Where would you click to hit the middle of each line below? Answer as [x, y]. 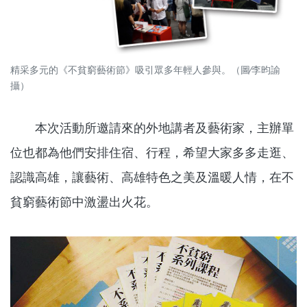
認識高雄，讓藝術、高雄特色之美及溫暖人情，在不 [152, 177]
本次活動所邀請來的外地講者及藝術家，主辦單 [152, 128]
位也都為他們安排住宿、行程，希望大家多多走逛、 [152, 153]
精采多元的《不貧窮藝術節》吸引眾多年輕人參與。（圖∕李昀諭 [145, 71]
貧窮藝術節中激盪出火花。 [84, 202]
